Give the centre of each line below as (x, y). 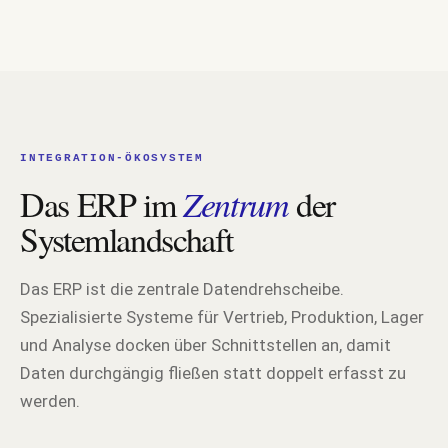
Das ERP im (102, 204)
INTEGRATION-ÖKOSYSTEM (112, 158)
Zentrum (236, 204)
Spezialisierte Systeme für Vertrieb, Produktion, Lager (222, 317)
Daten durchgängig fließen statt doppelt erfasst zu (213, 373)
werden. (50, 401)
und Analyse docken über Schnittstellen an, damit (205, 345)
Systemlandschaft (126, 239)
